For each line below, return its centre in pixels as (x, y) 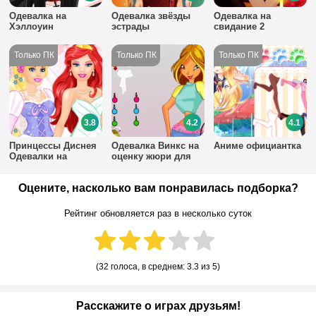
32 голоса (118, 267)
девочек (130, 167)
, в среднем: (162, 267)
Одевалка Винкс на (156, 146)
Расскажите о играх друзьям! (158, 306)
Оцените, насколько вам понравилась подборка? (158, 188)
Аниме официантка (258, 146)
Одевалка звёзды (151, 16)
